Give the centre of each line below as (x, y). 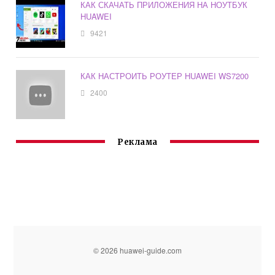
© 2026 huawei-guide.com (137, 250)
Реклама (137, 142)
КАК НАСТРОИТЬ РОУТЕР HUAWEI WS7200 (165, 76)
